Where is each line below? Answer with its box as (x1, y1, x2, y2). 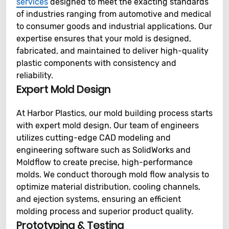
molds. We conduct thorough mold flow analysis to (16, 170, 209, 179)
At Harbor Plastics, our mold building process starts (16, 108, 213, 118)
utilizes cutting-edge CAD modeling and (16, 133, 171, 143)
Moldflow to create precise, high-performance (16, 157, 193, 167)
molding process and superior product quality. (16, 207, 193, 216)
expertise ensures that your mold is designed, (16, 34, 191, 43)
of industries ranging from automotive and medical (16, 9, 211, 19)
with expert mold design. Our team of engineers (16, 121, 199, 130)
